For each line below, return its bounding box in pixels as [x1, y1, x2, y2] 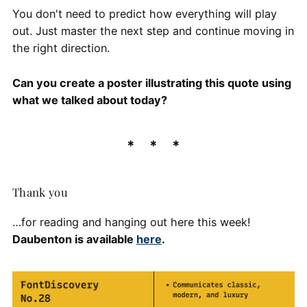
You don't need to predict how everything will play [12, 7, 277, 21]
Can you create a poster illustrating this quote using [12, 76, 291, 90]
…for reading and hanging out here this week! [12, 214, 251, 229]
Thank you [12, 184, 68, 200]
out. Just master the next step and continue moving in [12, 24, 294, 38]
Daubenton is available [12, 232, 136, 246]
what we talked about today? [12, 93, 167, 108]
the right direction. [12, 41, 110, 56]
